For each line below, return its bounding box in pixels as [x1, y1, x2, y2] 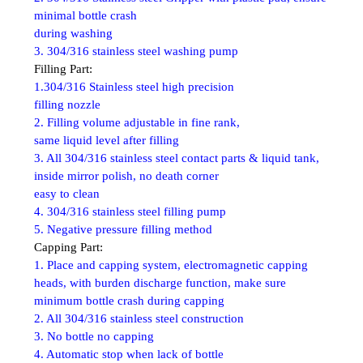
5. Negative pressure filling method [34, 222, 212, 236]
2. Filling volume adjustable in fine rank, [34, 115, 240, 129]
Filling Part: [34, 62, 92, 75]
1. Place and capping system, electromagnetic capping [34, 258, 308, 271]
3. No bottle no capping [34, 329, 154, 343]
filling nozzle [34, 97, 100, 111]
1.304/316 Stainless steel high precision [34, 79, 234, 93]
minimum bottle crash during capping [34, 293, 224, 307]
